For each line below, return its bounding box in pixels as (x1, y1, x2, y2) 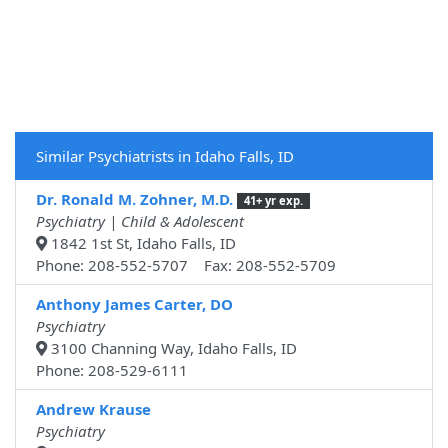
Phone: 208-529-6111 (36, 360, 188, 381)
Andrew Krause (36, 399, 151, 420)
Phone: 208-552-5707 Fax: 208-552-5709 (36, 255, 336, 276)
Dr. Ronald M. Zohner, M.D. (36, 189, 233, 210)
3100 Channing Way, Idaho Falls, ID (47, 338, 297, 359)
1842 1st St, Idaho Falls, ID (47, 233, 236, 254)
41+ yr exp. (243, 193, 303, 209)
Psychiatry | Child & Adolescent (36, 211, 244, 232)
